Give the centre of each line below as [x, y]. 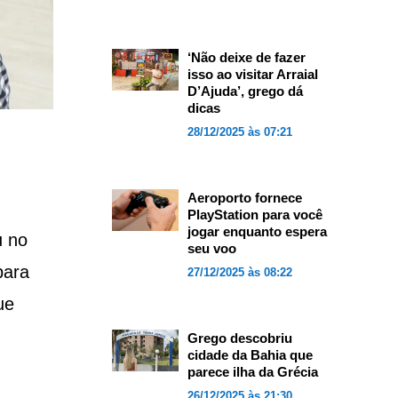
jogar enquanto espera [257, 231]
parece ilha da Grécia [252, 372]
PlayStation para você [255, 215]
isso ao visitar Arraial [252, 74]
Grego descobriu [239, 338]
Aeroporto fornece [244, 198]
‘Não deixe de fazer [246, 57]
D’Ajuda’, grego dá [245, 91]
